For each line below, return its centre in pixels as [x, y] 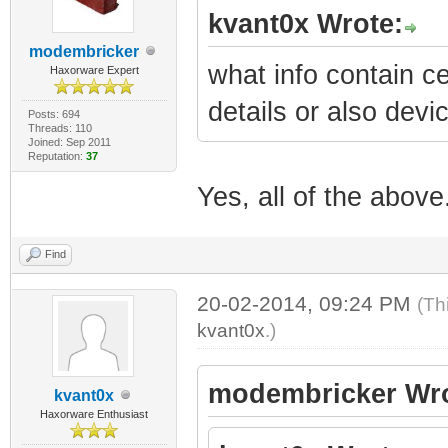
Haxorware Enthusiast [94, 413]
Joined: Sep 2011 [69, 141]
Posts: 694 [53, 113]
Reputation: [56, 155]
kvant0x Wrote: [305, 23]
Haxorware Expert [94, 69]
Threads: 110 [59, 127]
